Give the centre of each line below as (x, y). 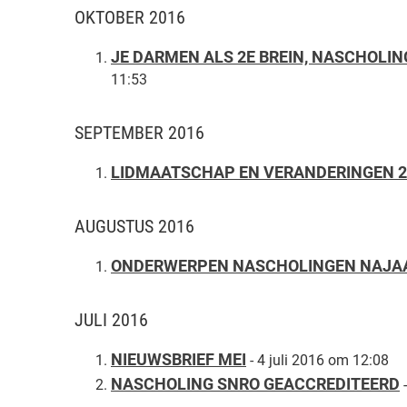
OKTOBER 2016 (130, 18)
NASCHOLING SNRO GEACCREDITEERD (255, 384)
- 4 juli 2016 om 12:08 (319, 361)
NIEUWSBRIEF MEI (179, 360)
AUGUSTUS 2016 (134, 227)
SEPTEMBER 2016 (139, 133)
